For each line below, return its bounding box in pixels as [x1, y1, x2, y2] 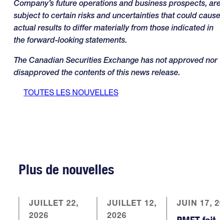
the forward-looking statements [14, 35, 125, 45]
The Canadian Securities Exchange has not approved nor [14, 55, 218, 65]
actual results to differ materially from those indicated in [14, 23, 214, 33]
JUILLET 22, [29, 197, 79, 208]
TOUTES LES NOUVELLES [24, 87, 118, 98]
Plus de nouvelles [19, 161, 114, 178]
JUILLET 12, [107, 197, 157, 208]
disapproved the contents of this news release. [14, 67, 180, 78]
